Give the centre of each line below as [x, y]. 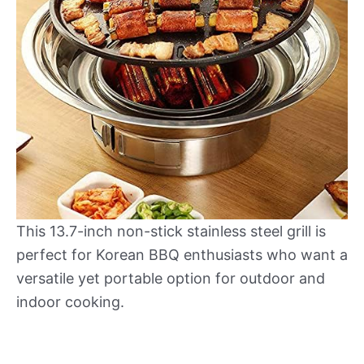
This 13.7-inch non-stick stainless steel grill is [171, 232]
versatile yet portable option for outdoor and [171, 279]
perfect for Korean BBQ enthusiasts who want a [182, 255]
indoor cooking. [70, 302]
